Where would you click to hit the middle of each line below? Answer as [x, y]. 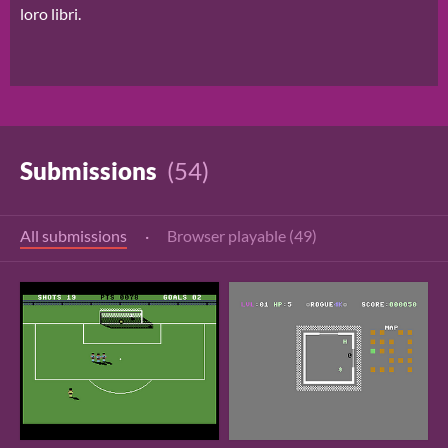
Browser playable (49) [242, 236]
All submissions [73, 236]
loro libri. [50, 14]
